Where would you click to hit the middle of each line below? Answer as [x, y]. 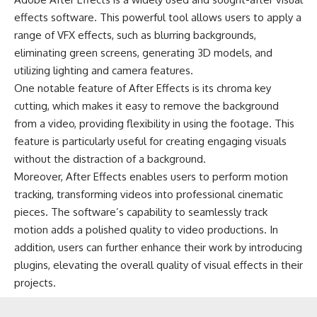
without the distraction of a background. [110, 159]
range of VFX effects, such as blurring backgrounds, [135, 35]
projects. [35, 283]
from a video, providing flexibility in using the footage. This [154, 124]
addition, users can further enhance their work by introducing [158, 248]
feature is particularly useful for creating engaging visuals [150, 142]
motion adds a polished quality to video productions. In [146, 230]
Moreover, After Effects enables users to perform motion [151, 177]
